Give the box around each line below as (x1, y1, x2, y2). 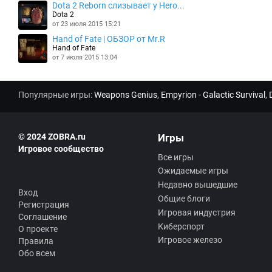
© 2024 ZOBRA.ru (18, 131, 86, 141)
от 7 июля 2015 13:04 (52, 53, 117, 62)
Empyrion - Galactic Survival (161, 89, 265, 100)
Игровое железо (158, 235, 222, 245)
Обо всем (18, 248, 55, 258)
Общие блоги (158, 194, 210, 204)
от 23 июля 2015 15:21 (52, 20, 121, 29)
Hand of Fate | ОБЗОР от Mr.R (52, 33, 165, 44)
